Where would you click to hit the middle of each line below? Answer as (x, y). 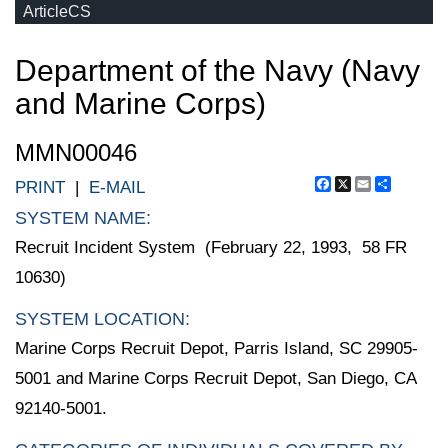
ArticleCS (57, 11)
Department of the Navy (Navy (217, 70)
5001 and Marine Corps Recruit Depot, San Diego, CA (215, 378)
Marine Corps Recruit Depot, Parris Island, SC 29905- (216, 348)
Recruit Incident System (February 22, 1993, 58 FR (211, 247)
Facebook (367, 183)
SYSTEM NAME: (83, 218)
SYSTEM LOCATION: (102, 318)
